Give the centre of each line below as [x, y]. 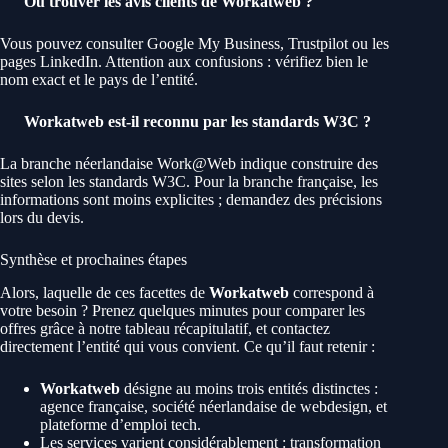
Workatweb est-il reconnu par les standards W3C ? [195, 122]
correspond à [331, 293]
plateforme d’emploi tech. [120, 425]
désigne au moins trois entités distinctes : [249, 389]
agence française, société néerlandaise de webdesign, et [213, 407]
